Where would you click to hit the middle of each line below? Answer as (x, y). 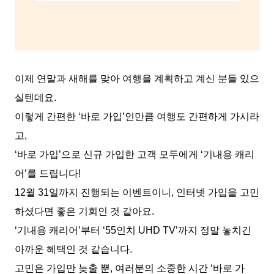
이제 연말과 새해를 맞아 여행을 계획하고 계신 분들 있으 (137, 78)
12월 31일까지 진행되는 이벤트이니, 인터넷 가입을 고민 (137, 192)
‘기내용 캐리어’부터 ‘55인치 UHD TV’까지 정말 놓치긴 (133, 230)
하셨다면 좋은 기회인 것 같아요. (84, 211)
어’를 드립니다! (48, 173)
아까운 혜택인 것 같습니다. (73, 249)
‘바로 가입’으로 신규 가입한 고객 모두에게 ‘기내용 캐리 (135, 154)
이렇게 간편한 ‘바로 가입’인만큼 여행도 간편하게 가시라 (137, 116)
